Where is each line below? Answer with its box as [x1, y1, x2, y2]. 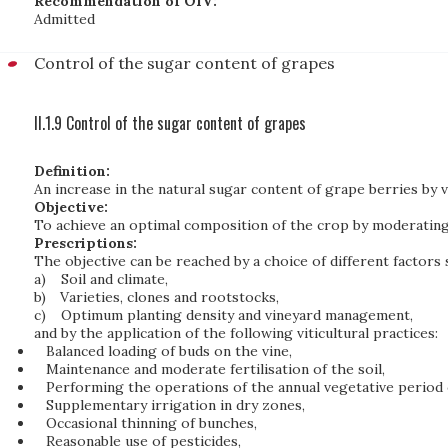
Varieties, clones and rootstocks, [60, 288, 280, 306]
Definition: [34, 162, 110, 180]
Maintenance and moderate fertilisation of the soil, [45, 360, 385, 378]
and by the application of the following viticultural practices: [34, 324, 438, 342]
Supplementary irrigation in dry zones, [45, 396, 305, 414]
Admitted [34, 10, 95, 28]
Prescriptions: [34, 234, 137, 252]
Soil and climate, [60, 270, 168, 288]
